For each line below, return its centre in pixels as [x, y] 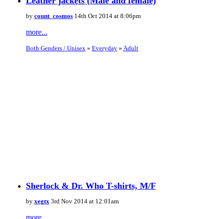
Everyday [104, 48]
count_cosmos [53, 16]
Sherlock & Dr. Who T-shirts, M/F [91, 186]
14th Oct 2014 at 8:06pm [107, 16]
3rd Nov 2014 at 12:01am [84, 201]
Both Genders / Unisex [55, 48]
